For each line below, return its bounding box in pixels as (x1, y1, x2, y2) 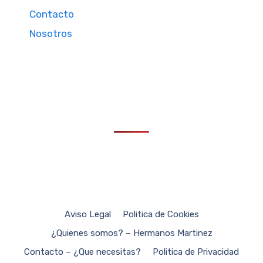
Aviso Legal (64, 209, 111, 220)
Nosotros (29, 28, 72, 39)
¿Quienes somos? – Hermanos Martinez (50, 228, 213, 238)
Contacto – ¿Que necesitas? (24, 247, 141, 257)
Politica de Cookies (122, 209, 199, 220)
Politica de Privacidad (153, 247, 239, 257)
